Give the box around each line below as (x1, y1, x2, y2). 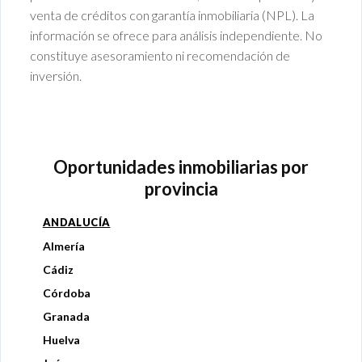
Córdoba (42, 286, 90, 301)
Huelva (42, 333, 80, 347)
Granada (42, 309, 90, 324)
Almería (42, 239, 85, 254)
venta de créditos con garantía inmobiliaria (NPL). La (29, 6, 314, 23)
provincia (144, 178, 218, 200)
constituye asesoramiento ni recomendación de (29, 47, 290, 63)
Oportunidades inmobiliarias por (53, 156, 309, 179)
